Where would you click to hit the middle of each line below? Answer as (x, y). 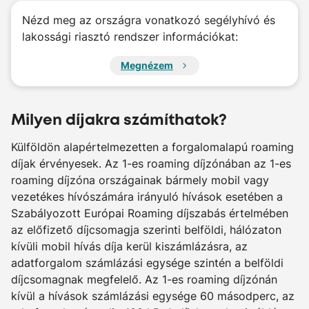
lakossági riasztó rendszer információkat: (130, 37)
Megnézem (147, 65)
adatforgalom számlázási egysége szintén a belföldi (147, 263)
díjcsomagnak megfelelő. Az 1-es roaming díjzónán (144, 279)
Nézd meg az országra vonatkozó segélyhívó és (149, 20)
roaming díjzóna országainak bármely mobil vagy (140, 180)
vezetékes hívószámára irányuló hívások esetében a (147, 197)
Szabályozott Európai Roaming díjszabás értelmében (150, 213)
